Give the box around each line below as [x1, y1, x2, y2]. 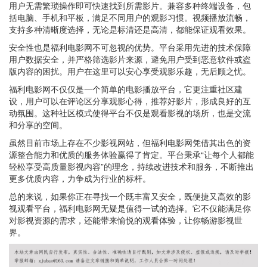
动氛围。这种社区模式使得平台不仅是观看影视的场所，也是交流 [9, 107, 251, 119]
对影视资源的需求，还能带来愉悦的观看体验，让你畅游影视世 [9, 214, 243, 226]
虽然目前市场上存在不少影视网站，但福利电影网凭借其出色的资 [9, 136, 251, 148]
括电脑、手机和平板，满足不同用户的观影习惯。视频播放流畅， [9, 11, 251, 23]
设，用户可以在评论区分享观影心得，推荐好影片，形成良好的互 [9, 95, 251, 107]
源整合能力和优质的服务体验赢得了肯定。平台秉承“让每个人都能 [9, 148, 254, 160]
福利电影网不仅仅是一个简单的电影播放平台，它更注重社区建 [9, 83, 243, 95]
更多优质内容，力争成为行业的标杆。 [9, 172, 151, 184]
